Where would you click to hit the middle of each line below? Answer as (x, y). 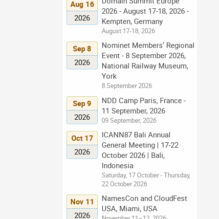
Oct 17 (82, 138)
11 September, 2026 (133, 110)
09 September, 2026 (129, 120)
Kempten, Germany (132, 21)
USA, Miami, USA (130, 208)
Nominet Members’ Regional (148, 45)
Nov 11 (82, 202)
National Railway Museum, (145, 66)
